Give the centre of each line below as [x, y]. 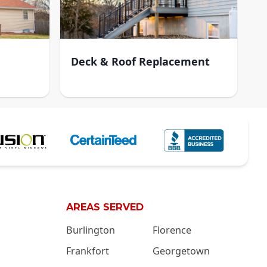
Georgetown [181, 251]
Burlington [91, 230]
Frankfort [88, 251]
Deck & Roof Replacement [140, 61]
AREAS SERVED [105, 207]
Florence [172, 230]
